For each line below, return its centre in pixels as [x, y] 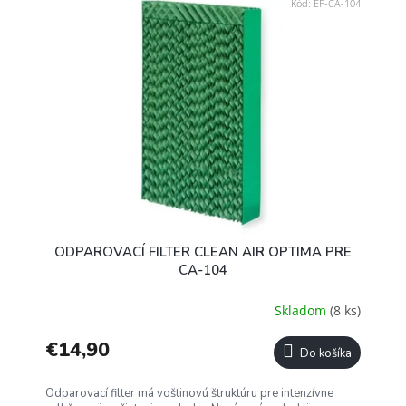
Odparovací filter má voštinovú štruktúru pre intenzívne [189, 393]
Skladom [302, 310]
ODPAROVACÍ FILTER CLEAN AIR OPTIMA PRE [203, 252]
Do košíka [326, 353]
